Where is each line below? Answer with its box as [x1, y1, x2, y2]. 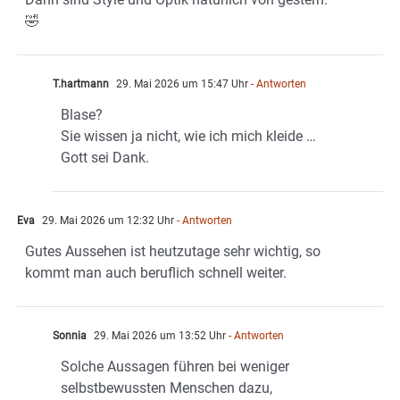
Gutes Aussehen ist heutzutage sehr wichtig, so [25, 242, 321, 260]
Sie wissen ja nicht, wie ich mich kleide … [61, 127, 316, 145]
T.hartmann [53, 77, 109, 90]
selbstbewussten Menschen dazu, [61, 379, 272, 396]
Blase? [61, 105, 103, 123]
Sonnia [53, 329, 87, 342]
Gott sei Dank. [61, 148, 149, 166]
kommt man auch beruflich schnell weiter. [25, 263, 287, 281]
